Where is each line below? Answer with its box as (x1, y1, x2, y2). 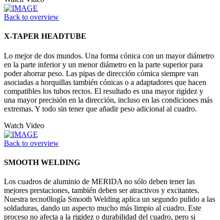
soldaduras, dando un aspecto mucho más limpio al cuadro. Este (4, 204, 201, 213)
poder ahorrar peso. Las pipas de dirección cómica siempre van (4, 69, 198, 78)
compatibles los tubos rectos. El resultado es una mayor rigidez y (4, 86, 203, 95)
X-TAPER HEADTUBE (4, 32, 86, 41)
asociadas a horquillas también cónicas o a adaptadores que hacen (4, 78, 206, 86)
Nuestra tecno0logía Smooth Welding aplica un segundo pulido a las (4, 195, 215, 204)
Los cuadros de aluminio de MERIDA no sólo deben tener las (4, 177, 195, 186)
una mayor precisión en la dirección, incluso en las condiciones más (4, 95, 213, 104)
